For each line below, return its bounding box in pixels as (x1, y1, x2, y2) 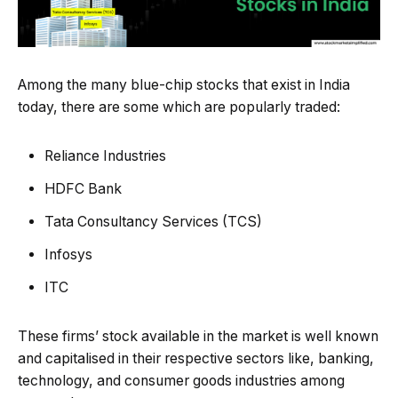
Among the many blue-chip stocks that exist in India (18, 76, 350, 94)
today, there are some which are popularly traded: (18, 99, 340, 116)
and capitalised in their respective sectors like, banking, (18, 350, 374, 368)
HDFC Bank (44, 180, 122, 198)
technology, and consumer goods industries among (18, 372, 345, 390)
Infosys (44, 246, 92, 264)
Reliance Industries (44, 147, 166, 165)
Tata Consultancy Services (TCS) (44, 213, 262, 231)
